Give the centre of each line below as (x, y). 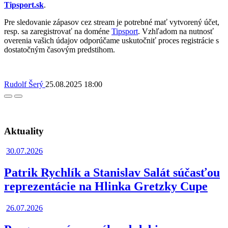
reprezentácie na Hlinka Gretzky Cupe (106, 186)
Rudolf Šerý (25, 84)
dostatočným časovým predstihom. (60, 49)
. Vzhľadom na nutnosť (176, 31)
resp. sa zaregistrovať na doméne (58, 31)
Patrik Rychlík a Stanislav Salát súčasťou (112, 172)
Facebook (22, 99)
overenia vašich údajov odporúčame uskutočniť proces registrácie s (111, 40)
